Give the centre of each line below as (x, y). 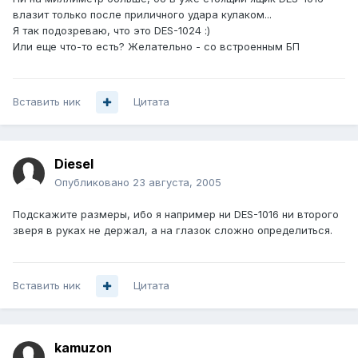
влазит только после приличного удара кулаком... (142, 15)
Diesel (74, 164)
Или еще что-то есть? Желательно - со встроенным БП (156, 47)
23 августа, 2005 (177, 183)
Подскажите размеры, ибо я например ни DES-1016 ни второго (176, 215)
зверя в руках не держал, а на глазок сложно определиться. (173, 231)
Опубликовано (93, 183)
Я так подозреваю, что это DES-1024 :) (111, 31)
